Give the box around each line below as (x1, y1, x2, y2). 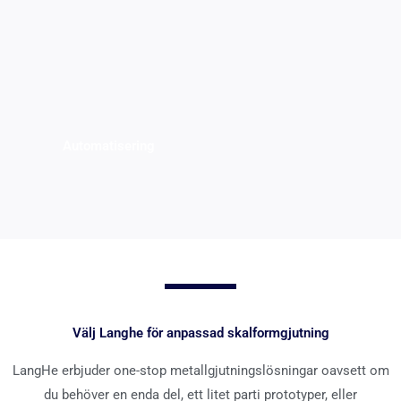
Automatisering (63, 138, 155, 155)
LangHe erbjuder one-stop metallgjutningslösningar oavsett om (12, 363, 389, 380)
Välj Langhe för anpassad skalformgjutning (72, 325, 329, 342)
